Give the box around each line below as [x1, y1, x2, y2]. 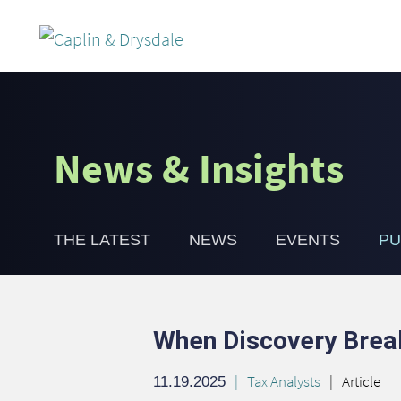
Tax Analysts [247, 371, 320, 392]
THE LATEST [54, 231, 151, 249]
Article [342, 371, 380, 392]
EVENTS [276, 231, 341, 249]
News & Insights [54, 142, 345, 194]
